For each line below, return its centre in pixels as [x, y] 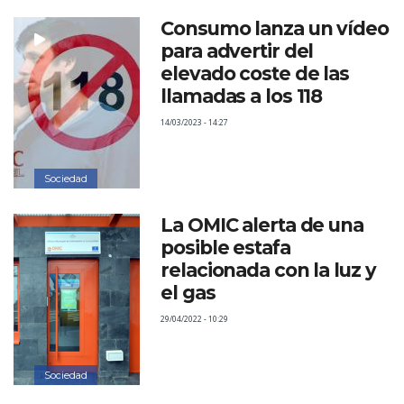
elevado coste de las [255, 73]
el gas [188, 293]
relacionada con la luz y [268, 270]
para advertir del [237, 51]
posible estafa [225, 248]
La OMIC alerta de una [262, 225]
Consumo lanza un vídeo [275, 28]
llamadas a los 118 [242, 96]
